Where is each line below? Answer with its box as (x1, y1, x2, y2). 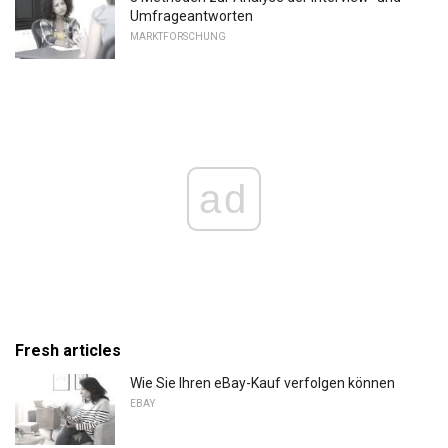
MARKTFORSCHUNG (130, 30, 226, 42)
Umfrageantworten (130, 7, 253, 24)
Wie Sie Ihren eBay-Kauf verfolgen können (130, 374, 395, 391)
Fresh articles (15, 340, 121, 360)
